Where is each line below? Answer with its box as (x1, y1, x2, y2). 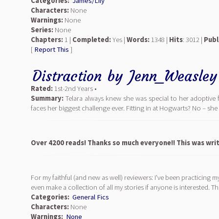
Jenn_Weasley (129, 67, 218, 85)
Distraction (32, 67, 102, 85)
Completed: (72, 35, 111, 44)
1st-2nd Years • (53, 84, 97, 93)
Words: (127, 35, 150, 44)
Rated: (31, 84, 53, 93)
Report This (34, 45, 69, 54)
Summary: (31, 94, 64, 103)
